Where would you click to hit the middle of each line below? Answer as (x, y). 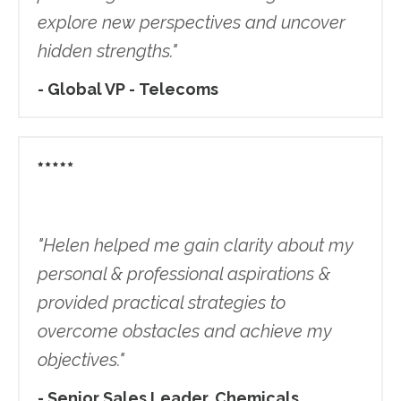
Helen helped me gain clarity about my (198, 246)
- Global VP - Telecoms (128, 90)
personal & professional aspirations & (184, 274)
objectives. (78, 360)
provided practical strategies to (162, 303)
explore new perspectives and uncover (192, 23)
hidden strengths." (107, 51)
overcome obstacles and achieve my (185, 332)
